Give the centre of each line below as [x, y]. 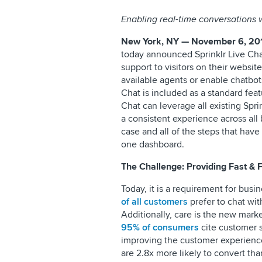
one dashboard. [153, 144]
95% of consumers [160, 227]
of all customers [154, 202]
